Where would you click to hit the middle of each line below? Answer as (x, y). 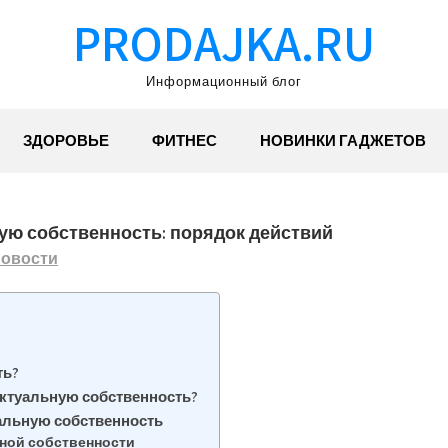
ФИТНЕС (184, 140)
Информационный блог (224, 81)
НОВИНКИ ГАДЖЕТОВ (343, 140)
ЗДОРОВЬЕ (66, 140)
